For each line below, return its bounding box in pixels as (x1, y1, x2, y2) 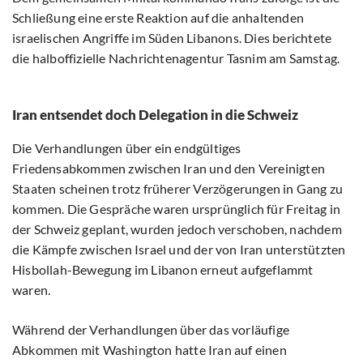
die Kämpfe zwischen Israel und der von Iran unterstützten (12, 241, 346, 258)
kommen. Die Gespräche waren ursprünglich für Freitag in (12, 201, 341, 217)
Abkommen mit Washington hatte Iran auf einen (12, 342, 287, 358)
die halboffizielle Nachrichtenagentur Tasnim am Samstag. (12, 50, 340, 66)
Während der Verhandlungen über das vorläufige (12, 322, 290, 338)
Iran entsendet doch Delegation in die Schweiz (12, 106, 298, 124)
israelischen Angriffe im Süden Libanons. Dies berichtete (12, 30, 332, 46)
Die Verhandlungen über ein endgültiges (12, 140, 241, 156)
